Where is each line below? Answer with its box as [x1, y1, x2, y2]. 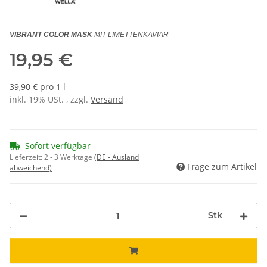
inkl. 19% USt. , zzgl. [10, 94, 91, 105]
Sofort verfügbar [25, 140, 91, 152]
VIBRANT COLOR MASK [10, 30, 92, 39]
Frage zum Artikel [187, 161, 257, 173]
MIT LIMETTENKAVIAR [94, 30, 169, 39]
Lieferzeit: [10, 152, 44, 163]
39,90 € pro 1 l [10, 81, 66, 93]
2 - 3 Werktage [44, 152, 94, 163]
